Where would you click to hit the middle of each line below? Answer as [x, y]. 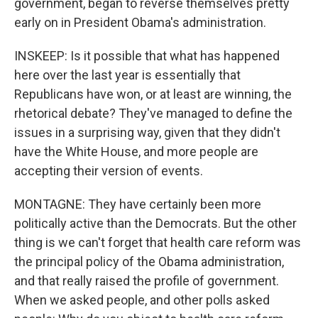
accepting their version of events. [109, 171]
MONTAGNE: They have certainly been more [138, 204]
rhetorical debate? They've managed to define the [153, 113]
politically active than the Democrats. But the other [155, 223]
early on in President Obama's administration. [140, 22]
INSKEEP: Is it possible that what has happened [147, 56]
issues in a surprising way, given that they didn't [147, 132]
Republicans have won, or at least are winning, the [153, 94]
